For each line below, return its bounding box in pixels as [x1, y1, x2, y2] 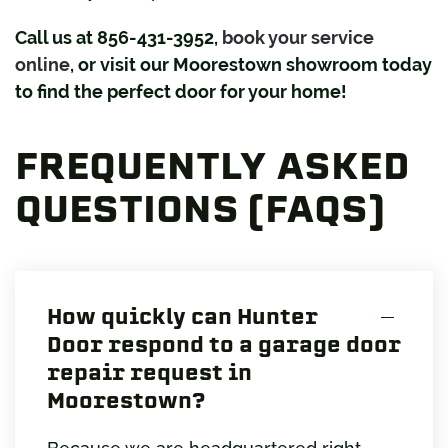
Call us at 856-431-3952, [15, 26, 222, 48]
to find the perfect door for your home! [15, 80, 347, 102]
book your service [222, 26, 374, 48]
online [15, 53, 70, 75]
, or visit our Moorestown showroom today [70, 53, 432, 75]
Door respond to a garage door [47, 329, 401, 359]
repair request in [47, 357, 252, 387]
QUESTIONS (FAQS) [15, 182, 385, 235]
